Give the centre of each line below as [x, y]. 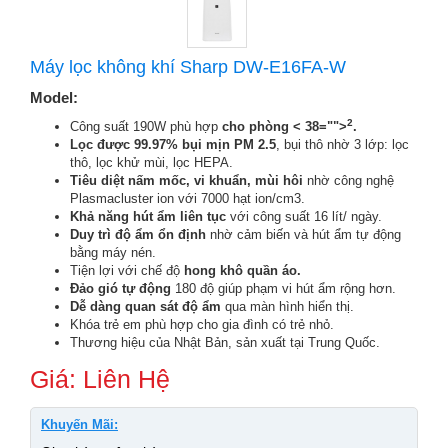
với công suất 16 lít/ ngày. [304, 216]
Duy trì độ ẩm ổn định [138, 234]
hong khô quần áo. [242, 270]
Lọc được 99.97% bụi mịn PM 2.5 [173, 144]
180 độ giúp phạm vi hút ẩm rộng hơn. [283, 288]
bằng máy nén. [115, 252]
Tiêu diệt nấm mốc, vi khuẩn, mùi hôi [188, 180]
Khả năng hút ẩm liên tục [148, 216]
